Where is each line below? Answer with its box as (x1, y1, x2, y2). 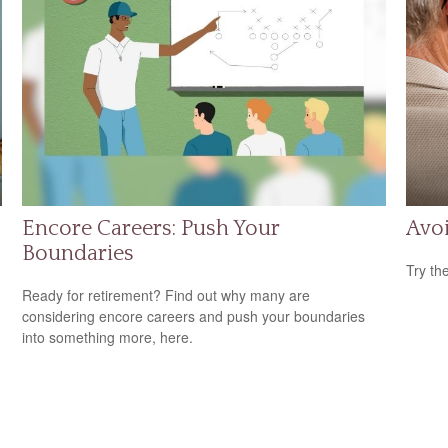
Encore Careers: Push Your (22, 216, 280, 242)
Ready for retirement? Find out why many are (22, 284, 311, 305)
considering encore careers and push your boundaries (22, 305, 366, 326)
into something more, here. (22, 326, 194, 347)
